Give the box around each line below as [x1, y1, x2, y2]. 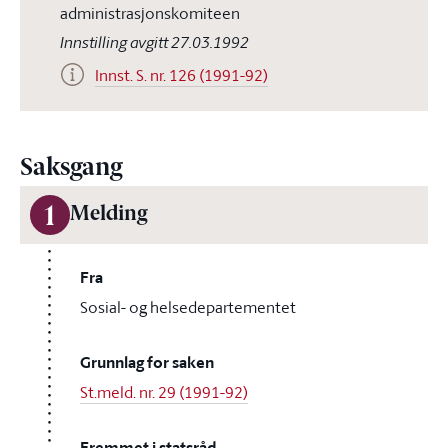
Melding [70, 205, 147, 225]
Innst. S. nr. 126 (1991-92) [95, 64, 268, 86]
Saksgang [20, 157, 122, 181]
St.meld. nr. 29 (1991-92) [80, 381, 248, 403]
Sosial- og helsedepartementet [80, 296, 296, 318]
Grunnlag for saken [80, 351, 214, 374]
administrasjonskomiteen [60, 2, 240, 24]
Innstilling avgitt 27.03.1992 [60, 31, 249, 53]
